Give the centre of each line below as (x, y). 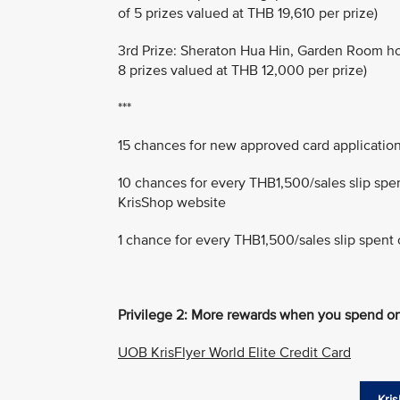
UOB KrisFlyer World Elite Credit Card (234, 352)
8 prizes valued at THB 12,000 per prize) (242, 70)
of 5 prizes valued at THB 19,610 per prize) (248, 13)
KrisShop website (172, 202)
